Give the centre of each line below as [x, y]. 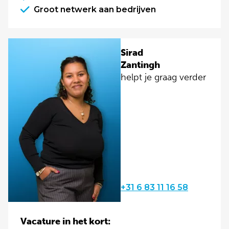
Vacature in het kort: [65, 221]
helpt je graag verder [163, 77]
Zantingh [140, 65]
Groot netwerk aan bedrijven [95, 9]
